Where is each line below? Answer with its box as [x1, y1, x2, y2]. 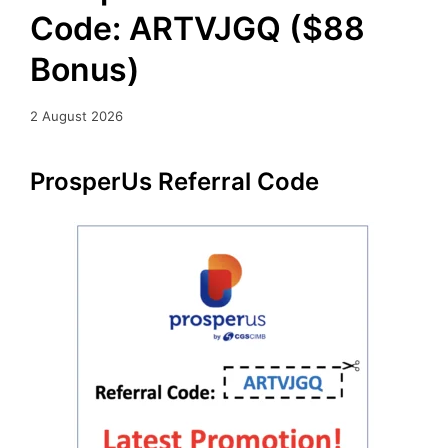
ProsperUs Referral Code [30, 167, 319, 197]
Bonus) [30, 50, 140, 90]
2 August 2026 [30, 108, 123, 125]
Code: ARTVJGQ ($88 [30, 9, 365, 49]
